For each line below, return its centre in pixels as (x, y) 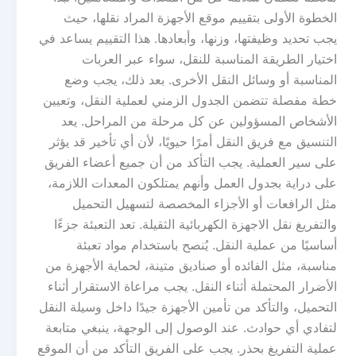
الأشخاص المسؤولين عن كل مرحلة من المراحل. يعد (199, 121)
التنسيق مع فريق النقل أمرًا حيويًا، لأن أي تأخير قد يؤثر (193, 141)
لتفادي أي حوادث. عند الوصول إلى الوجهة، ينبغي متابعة (191, 327)
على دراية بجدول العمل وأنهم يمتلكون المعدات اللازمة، (192, 183)
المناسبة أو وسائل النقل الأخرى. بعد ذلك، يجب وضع (201, 79)
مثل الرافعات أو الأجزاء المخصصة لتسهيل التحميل (205, 203)
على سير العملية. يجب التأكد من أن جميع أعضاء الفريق (191, 162)
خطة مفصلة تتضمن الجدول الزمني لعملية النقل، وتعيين (190, 100)
